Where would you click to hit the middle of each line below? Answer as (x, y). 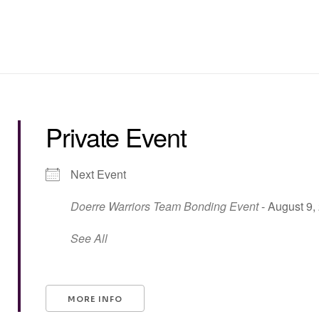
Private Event (116, 136)
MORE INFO (95, 299)
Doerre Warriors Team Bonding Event (165, 206)
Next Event (99, 174)
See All (89, 238)
